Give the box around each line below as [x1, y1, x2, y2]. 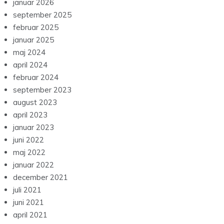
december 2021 [13, 172, 68, 182]
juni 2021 [13, 197, 44, 207]
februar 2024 [13, 72, 58, 82]
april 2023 [13, 110, 47, 120]
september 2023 [13, 85, 71, 95]
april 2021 [13, 210, 47, 220]
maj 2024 [13, 47, 45, 57]
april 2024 [13, 60, 47, 70]
